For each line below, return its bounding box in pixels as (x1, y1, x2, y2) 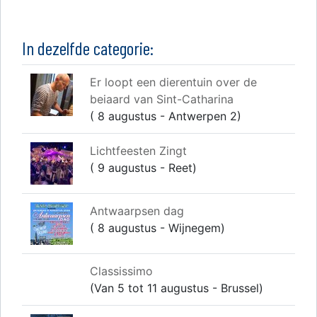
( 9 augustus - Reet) (90, 161, 197, 175)
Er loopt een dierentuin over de (90, 75, 257, 89)
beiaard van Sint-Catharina (90, 92, 234, 106)
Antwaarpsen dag (90, 204, 184, 218)
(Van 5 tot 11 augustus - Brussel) (90, 281, 263, 295)
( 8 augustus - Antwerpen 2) (90, 109, 241, 123)
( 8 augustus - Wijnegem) (90, 221, 225, 235)
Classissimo (90, 264, 153, 278)
